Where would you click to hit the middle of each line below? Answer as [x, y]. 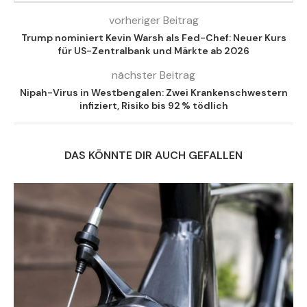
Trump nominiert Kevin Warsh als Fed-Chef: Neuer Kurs [153, 38]
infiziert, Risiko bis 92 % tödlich [153, 106]
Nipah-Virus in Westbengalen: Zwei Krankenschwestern [153, 93]
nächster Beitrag [153, 75]
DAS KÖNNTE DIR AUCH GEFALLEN [153, 156]
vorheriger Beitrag [153, 21]
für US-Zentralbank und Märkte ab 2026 [153, 51]
